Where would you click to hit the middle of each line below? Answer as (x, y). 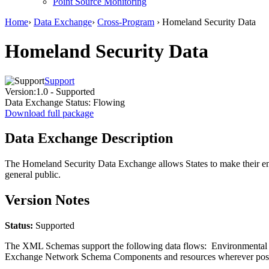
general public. (33, 175)
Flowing (108, 102)
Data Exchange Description (89, 138)
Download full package (49, 113)
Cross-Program (126, 22)
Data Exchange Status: (48, 102)
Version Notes (47, 200)
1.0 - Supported (65, 91)
